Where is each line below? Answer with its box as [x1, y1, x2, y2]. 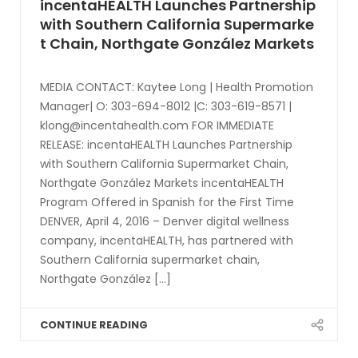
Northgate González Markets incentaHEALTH [40, 175, 284, 191]
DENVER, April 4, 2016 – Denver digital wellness [40, 213, 289, 229]
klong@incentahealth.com [40, 117, 189, 133]
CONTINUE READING [40, 317, 148, 332]
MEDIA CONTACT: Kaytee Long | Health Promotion [40, 79, 313, 95]
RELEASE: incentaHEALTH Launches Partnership [40, 137, 292, 153]
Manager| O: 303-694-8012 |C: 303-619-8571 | [40, 98, 292, 114]
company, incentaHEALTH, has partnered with [40, 233, 293, 249]
